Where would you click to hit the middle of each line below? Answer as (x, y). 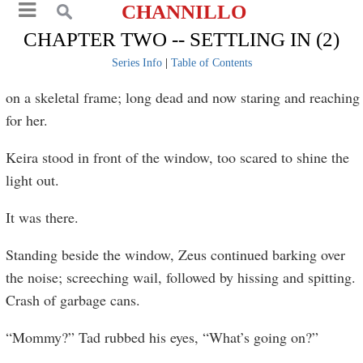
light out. (33, 180)
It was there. (43, 217)
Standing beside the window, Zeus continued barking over (176, 254)
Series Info (137, 63)
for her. (27, 120)
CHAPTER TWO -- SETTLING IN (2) (181, 39)
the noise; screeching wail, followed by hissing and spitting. (181, 277)
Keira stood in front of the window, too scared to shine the (178, 157)
